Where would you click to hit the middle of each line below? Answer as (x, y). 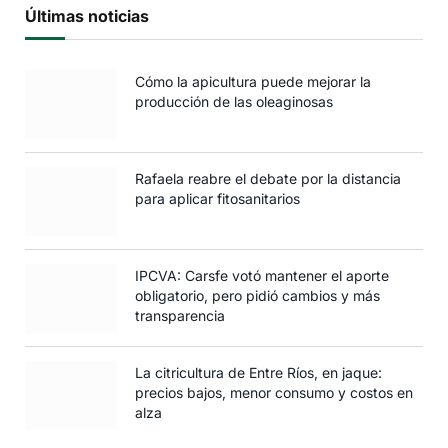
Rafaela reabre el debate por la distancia (268, 178)
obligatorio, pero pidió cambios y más (257, 295)
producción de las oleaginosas (234, 101)
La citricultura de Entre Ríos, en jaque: (258, 372)
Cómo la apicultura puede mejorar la (253, 81)
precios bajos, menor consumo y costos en (274, 392)
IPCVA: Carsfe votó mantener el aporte (262, 275)
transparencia (180, 315)
